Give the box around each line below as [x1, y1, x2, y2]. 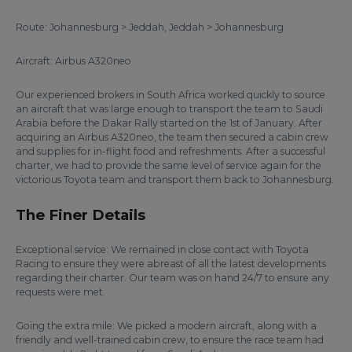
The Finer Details [16, 206, 145, 224]
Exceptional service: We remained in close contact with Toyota [16, 244, 309, 255]
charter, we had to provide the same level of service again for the [16, 159, 321, 171]
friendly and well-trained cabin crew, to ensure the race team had [16, 334, 324, 346]
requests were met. [16, 286, 108, 298]
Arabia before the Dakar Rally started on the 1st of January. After [16, 117, 322, 129]
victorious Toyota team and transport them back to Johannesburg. [16, 174, 334, 185]
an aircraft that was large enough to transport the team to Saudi [16, 103, 323, 115]
